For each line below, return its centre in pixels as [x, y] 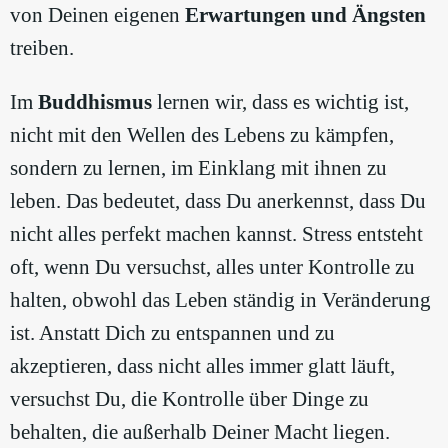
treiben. [42, 48]
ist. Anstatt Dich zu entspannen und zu [172, 333]
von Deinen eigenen [97, 15]
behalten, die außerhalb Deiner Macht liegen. [200, 432]
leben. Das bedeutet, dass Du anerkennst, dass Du [218, 201]
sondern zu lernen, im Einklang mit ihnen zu [198, 168]
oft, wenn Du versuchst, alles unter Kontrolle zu [212, 267]
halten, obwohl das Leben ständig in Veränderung [220, 300]
